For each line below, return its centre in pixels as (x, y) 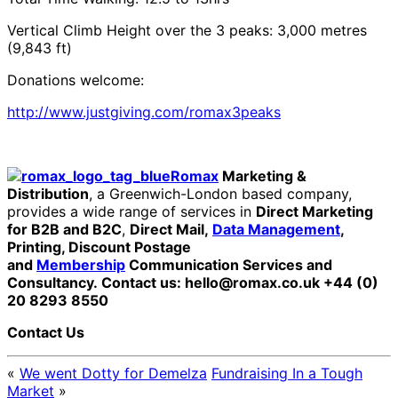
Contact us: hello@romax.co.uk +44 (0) (240, 282)
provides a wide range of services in (131, 211)
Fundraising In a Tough (287, 373)
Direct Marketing (314, 211)
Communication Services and (229, 264)
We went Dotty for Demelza (113, 373)
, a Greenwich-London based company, (220, 193)
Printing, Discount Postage (99, 247)
